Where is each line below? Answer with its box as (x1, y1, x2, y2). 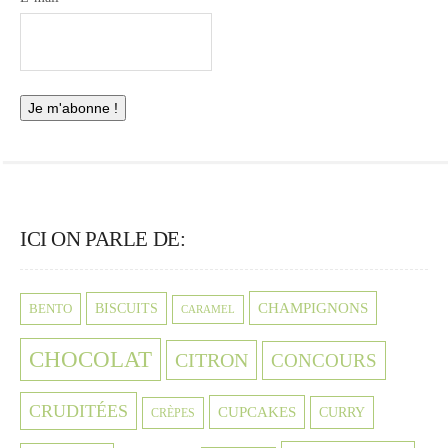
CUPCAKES (218, 403, 296, 420)
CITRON (175, 348, 248, 371)
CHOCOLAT (29, 346, 152, 372)
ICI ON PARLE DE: (20, 226, 186, 251)
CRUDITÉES (29, 400, 128, 421)
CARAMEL (181, 303, 235, 315)
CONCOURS (271, 349, 377, 371)
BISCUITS (95, 300, 158, 316)
